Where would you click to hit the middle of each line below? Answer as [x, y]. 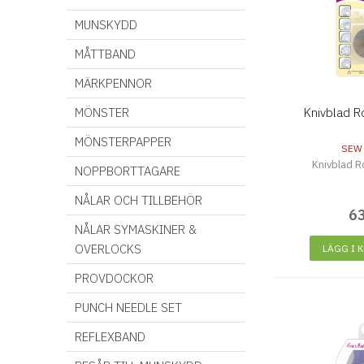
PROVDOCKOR [114, 278]
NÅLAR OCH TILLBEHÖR [139, 200]
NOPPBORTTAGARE [128, 171]
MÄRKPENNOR [113, 83]
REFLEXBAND [110, 337]
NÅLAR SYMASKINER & [136, 230]
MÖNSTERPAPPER [123, 142]
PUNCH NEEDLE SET [128, 308]
